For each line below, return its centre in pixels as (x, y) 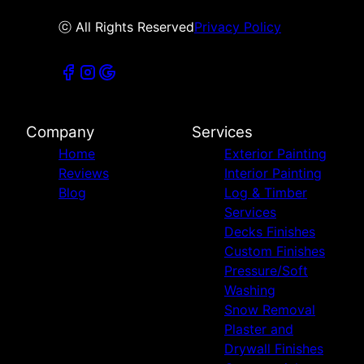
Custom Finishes (275, 251)
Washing (250, 290)
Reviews (84, 173)
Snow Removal (270, 310)
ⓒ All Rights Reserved (126, 27)
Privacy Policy (238, 27)
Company (60, 132)
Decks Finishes (270, 232)
